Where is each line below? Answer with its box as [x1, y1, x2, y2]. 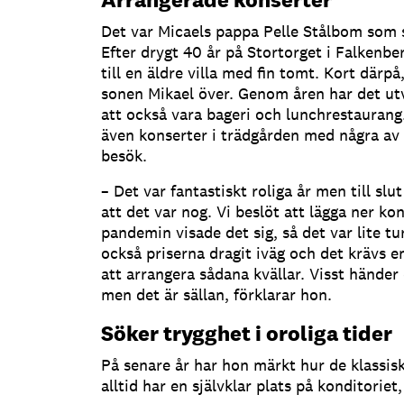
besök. [101, 144, 147, 166]
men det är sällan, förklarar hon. [101, 283, 332, 305]
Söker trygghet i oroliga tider [101, 318, 392, 347]
